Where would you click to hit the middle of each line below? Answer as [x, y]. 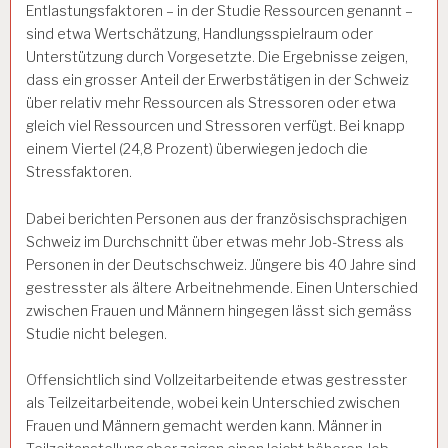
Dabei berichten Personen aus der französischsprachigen [216, 218]
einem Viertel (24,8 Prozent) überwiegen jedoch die [197, 148]
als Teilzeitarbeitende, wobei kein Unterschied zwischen [213, 403]
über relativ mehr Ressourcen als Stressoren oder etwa [211, 102]
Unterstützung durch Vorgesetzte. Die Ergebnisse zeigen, [217, 56]
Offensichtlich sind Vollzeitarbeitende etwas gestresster [216, 380]
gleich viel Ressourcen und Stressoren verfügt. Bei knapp [215, 125]
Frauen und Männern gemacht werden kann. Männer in [204, 426]
